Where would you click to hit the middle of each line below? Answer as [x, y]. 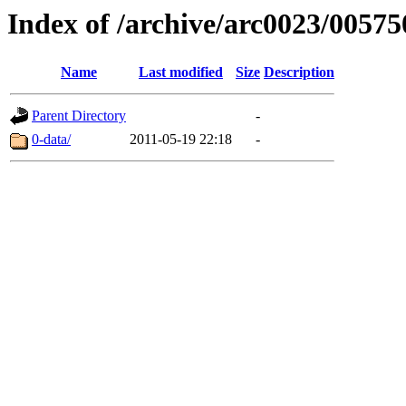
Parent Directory [79, 116]
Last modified [181, 72]
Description [299, 72]
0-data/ [51, 140]
